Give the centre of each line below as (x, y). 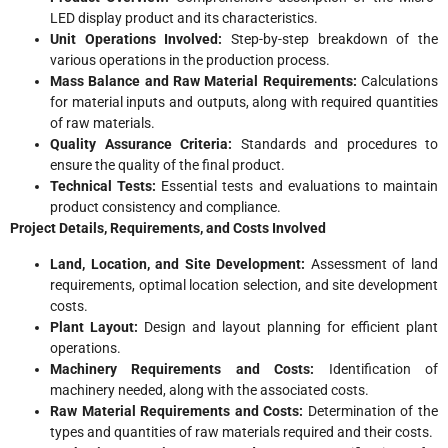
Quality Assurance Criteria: (141, 144)
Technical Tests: (103, 186)
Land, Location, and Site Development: (180, 263)
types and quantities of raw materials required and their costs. (241, 431)
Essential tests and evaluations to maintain (297, 186)
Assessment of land (374, 263)
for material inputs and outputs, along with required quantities (244, 102)
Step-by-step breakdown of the (330, 39)
